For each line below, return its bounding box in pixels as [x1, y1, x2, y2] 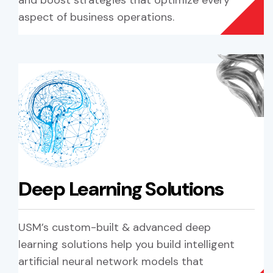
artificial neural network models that [18, 253, 204, 269]
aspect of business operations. [18, 10, 174, 25]
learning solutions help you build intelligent [18, 236, 235, 252]
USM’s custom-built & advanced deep [18, 219, 211, 235]
